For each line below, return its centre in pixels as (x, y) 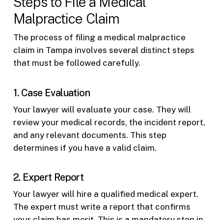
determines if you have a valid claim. (85, 148)
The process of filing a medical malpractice (99, 38)
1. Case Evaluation (52, 93)
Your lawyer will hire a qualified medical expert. (106, 194)
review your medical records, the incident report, (109, 122)
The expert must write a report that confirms (102, 207)
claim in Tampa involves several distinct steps (104, 50)
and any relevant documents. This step (90, 135)
